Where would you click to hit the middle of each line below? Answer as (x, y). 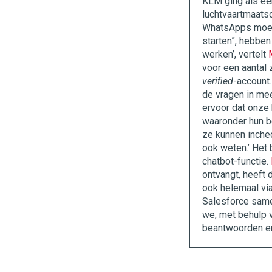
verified (218, 81)
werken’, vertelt (235, 54)
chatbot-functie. (236, 161)
